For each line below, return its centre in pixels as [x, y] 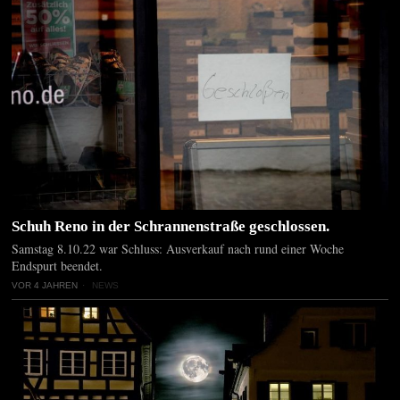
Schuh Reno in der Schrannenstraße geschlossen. [171, 227]
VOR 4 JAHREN [45, 286]
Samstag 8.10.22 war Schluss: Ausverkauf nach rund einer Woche [178, 249]
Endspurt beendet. [58, 266]
